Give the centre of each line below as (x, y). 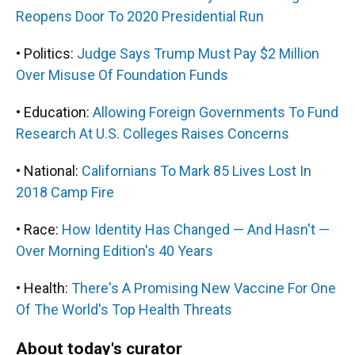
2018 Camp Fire (65, 192)
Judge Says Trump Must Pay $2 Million (198, 53)
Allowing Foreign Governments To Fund (216, 112)
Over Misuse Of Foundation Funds (122, 75)
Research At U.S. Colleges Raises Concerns (153, 134)
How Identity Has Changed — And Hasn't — (196, 229)
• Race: (39, 229)
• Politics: (46, 53)
